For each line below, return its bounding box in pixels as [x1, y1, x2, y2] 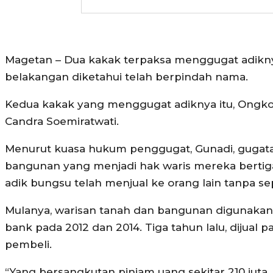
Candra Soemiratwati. [5, 115, 119, 128]
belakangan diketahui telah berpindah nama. [5, 71, 248, 83]
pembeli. [5, 238, 52, 251]
